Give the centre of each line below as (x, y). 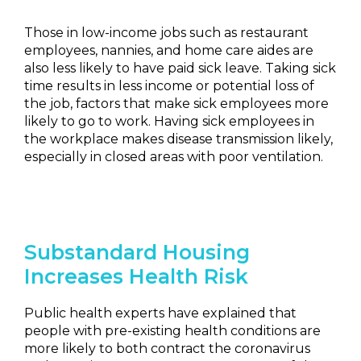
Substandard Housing (137, 252)
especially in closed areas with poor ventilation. (174, 157)
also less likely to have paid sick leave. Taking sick (180, 68)
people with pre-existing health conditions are (172, 331)
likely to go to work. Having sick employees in (169, 121)
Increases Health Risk (136, 276)
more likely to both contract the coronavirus (167, 349)
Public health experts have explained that (160, 313)
